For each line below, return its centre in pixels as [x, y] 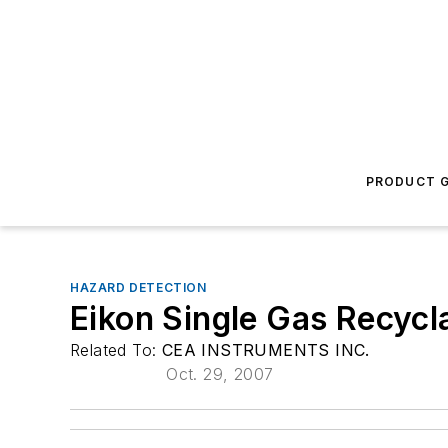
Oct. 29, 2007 [220, 374]
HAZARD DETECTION [138, 287]
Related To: [116, 350]
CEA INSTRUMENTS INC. [265, 350]
